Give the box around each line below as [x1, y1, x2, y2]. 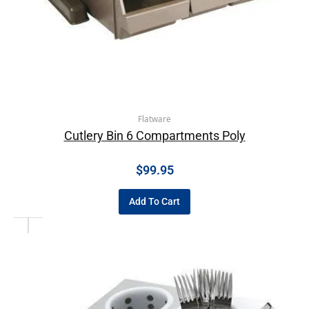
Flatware [138, 114, 171, 125]
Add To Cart [129, 196, 180, 207]
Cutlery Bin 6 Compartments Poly [63, 128, 246, 143]
